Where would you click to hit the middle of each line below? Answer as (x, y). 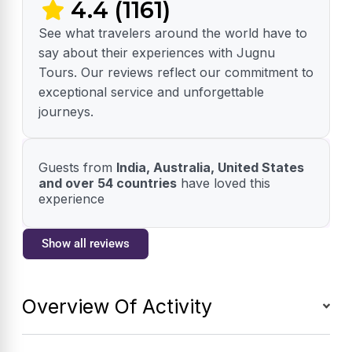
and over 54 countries (108, 183)
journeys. (66, 111)
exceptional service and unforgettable (151, 92)
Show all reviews (86, 243)
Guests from (77, 167)
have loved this (224, 183)
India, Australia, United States (210, 167)
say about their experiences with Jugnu (157, 52)
